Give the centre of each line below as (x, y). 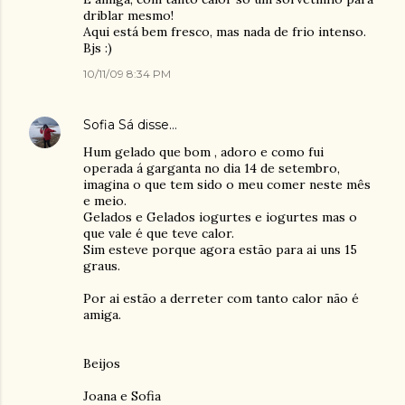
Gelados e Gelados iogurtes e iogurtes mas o (220, 217)
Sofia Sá (108, 125)
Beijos (102, 363)
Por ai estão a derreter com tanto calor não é (221, 298)
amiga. (102, 315)
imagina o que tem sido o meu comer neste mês (227, 184)
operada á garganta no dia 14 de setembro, (212, 168)
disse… (155, 125)
